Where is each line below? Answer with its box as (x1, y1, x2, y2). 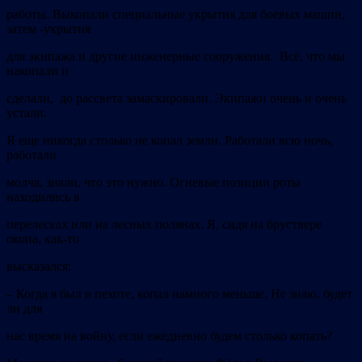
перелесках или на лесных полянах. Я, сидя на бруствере (6, 217, 322, 232)
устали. (6, 106, 47, 120)
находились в (6, 190, 80, 204)
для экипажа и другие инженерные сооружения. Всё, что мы (6, 49, 345, 64)
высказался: (6, 259, 71, 274)
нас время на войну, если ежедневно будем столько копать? (6, 329, 332, 343)
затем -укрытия (6, 22, 90, 36)
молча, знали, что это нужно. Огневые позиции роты (6, 175, 301, 190)
